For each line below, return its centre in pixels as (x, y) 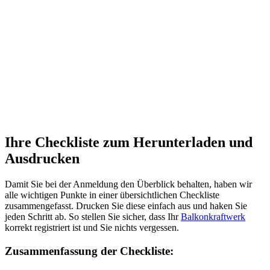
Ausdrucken (42, 159)
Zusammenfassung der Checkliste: (89, 251)
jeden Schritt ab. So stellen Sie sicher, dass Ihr (93, 216)
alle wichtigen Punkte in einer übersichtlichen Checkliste (112, 195)
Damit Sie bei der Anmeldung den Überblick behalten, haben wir (128, 184)
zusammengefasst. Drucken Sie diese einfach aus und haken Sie (126, 206)
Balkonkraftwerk (213, 216)
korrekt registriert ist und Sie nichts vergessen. (92, 227)
